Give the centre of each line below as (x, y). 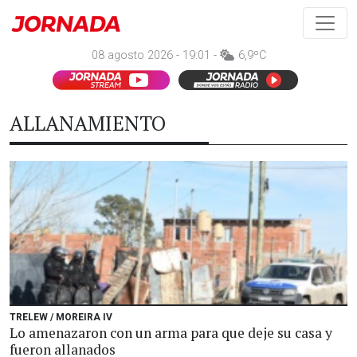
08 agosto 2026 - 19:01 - (155, 55)
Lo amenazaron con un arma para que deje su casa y (171, 333)
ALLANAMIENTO (88, 123)
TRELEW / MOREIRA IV (61, 317)
